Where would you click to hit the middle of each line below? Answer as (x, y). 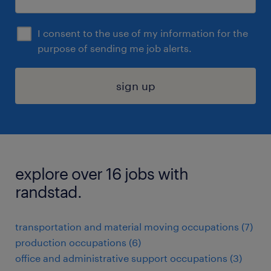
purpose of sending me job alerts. (115, 48)
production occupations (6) (78, 242)
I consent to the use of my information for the (143, 33)
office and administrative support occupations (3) (129, 258)
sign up (135, 86)
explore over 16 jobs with (102, 173)
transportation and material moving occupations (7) (134, 227)
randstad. (48, 191)
